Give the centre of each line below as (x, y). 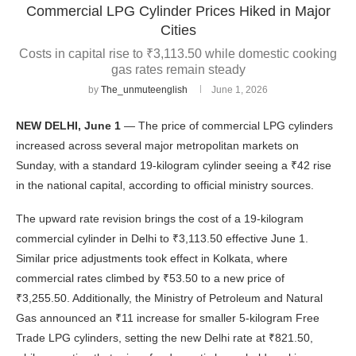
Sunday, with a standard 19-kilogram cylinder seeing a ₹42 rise (174, 166)
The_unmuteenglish (144, 90)
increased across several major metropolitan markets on (157, 146)
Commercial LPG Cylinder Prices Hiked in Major (178, 12)
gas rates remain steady (178, 70)
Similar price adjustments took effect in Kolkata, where (152, 259)
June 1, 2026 (240, 90)
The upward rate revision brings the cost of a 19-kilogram (160, 219)
